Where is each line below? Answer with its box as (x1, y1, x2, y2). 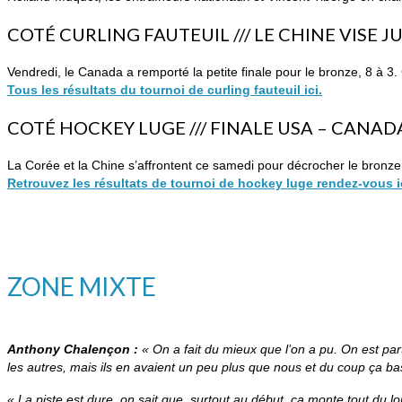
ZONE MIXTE (7, 271, 156, 302)
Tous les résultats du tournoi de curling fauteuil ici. (7, 83, 322, 98)
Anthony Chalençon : (7, 341, 142, 356)
